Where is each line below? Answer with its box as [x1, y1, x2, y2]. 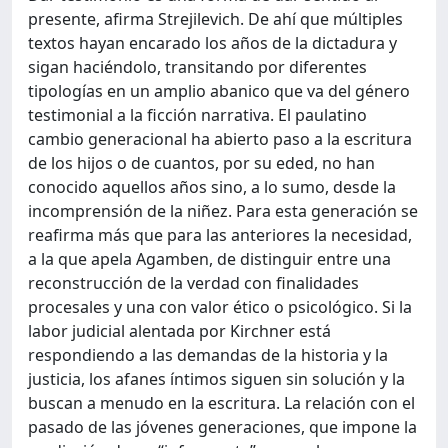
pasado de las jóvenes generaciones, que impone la [28, 416, 417, 438]
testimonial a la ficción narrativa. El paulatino [28, 104, 367, 126]
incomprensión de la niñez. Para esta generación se [28, 200, 418, 222]
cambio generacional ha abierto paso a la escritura [28, 128, 412, 150]
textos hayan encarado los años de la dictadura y [28, 32, 397, 54]
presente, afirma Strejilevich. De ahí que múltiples [28, 8, 403, 30]
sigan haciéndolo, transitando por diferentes [28, 56, 367, 78]
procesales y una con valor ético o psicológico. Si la [28, 296, 412, 318]
